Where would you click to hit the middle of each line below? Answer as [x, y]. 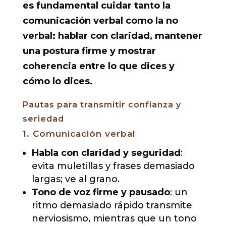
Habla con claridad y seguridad [106, 153]
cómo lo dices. [58, 81]
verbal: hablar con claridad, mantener [112, 36]
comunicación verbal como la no [100, 21]
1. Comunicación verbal [79, 134]
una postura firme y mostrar [89, 51]
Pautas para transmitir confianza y [102, 105]
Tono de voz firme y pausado [101, 192]
